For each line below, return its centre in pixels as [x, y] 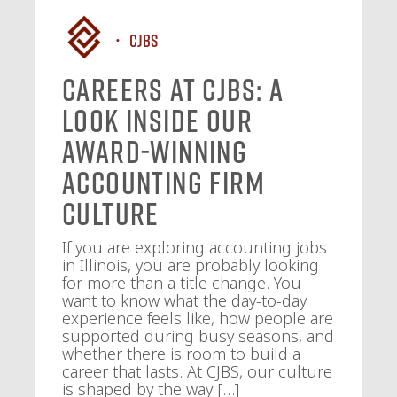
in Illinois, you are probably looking [191, 265]
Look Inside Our [157, 120]
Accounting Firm [163, 182]
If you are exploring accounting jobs [195, 247]
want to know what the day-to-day [184, 300]
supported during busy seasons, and [198, 335]
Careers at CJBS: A [173, 89]
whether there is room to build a [181, 353]
